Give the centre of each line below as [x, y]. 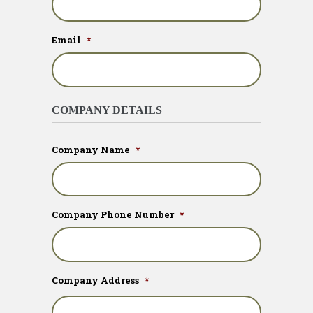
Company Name [91, 149]
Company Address [95, 280]
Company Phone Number [113, 215]
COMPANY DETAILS [107, 110]
